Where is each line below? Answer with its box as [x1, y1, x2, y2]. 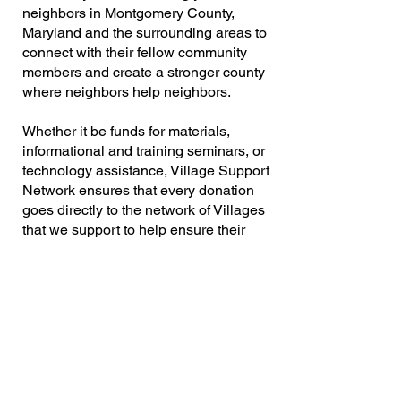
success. [22, 241, 78, 258]
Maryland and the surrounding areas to [22, 24, 267, 41]
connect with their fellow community [22, 44, 247, 61]
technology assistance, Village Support [22, 162, 269, 179]
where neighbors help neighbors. [22, 83, 231, 100]
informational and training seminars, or [22, 142, 265, 159]
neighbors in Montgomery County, [22, 4, 235, 21]
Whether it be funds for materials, [22, 123, 230, 140]
